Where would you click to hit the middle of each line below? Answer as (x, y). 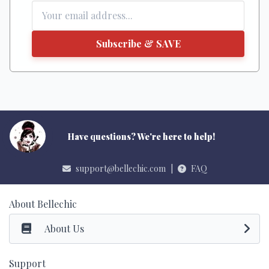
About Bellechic (43, 204)
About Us (64, 229)
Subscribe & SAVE (138, 44)
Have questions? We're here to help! (141, 136)
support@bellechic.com (120, 169)
